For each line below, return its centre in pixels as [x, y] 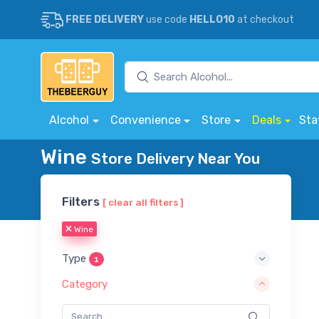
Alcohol [69, 120]
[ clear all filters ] [143, 202]
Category [85, 284]
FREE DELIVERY [105, 20]
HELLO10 [212, 20]
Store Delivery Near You [176, 158]
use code [167, 20]
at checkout [265, 20]
